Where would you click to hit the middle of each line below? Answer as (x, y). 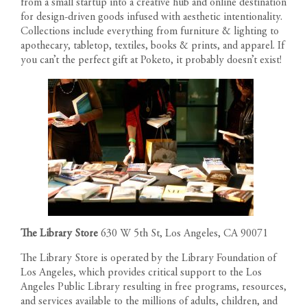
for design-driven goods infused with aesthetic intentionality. (151, 17)
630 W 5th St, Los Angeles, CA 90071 (184, 233)
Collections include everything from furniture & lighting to (150, 31)
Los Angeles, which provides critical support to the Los (141, 272)
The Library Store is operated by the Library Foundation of (148, 258)
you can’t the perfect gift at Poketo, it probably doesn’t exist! (151, 60)
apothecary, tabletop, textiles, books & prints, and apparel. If (152, 46)
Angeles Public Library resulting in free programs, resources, (153, 287)
